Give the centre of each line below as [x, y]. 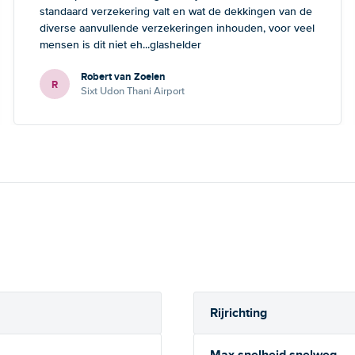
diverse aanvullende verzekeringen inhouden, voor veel [177, 28]
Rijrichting [239, 313]
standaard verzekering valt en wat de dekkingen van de [176, 11]
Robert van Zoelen [124, 76]
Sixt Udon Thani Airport [133, 91]
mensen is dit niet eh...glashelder [121, 45]
